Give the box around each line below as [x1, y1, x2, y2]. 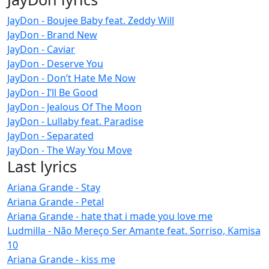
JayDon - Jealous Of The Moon [7, 100, 142, 113]
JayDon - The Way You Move [7, 143, 132, 157]
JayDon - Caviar [7, 42, 75, 56]
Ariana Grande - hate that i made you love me [7, 209, 213, 223]
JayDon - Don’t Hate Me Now [7, 71, 136, 85]
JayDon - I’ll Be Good [7, 85, 98, 99]
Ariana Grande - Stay [7, 180, 100, 194]
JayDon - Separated [7, 128, 94, 142]
